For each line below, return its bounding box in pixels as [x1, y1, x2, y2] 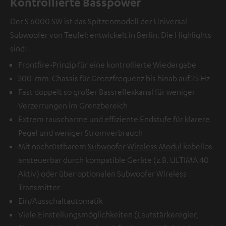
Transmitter [18, 182, 60, 192]
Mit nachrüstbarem [18, 141, 88, 151]
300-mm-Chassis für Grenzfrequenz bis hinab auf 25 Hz [18, 73, 210, 83]
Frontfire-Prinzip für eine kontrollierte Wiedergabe [18, 59, 196, 70]
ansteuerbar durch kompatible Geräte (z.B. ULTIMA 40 [18, 154, 209, 165]
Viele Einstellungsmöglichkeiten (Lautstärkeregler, [18, 209, 198, 219]
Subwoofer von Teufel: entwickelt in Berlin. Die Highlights [10, 29, 211, 40]
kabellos [182, 141, 212, 151]
